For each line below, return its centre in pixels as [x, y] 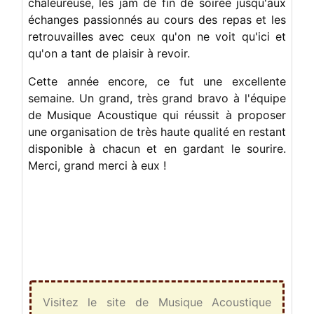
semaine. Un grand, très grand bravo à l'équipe [157, 98]
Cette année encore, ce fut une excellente [157, 81]
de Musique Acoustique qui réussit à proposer [157, 115]
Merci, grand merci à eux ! [97, 165]
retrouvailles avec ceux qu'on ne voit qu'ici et [157, 36]
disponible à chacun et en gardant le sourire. [157, 148]
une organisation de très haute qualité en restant [157, 131]
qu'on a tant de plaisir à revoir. [109, 53]
